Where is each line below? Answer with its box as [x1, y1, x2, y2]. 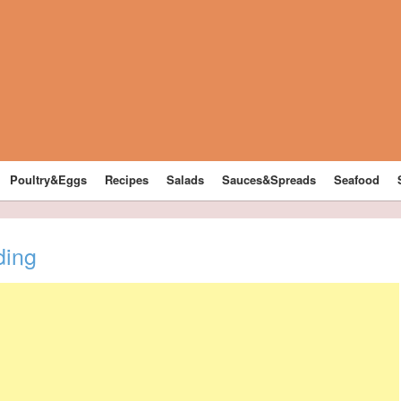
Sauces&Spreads [222, 171, 317, 188]
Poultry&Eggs [10, 171, 88, 188]
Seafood [334, 171, 380, 188]
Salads [166, 171, 205, 188]
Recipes [105, 171, 149, 188]
